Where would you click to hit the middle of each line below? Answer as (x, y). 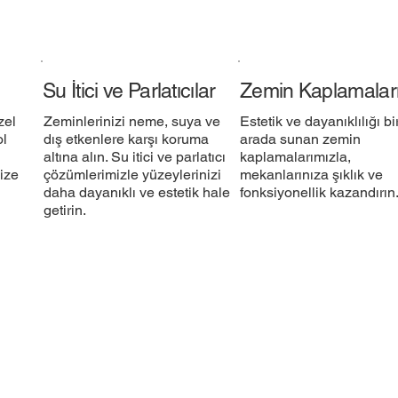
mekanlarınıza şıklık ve (312, 174)
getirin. (64, 210)
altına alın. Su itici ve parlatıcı (134, 156)
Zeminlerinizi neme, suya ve (131, 121)
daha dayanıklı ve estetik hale (136, 192)
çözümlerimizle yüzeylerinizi (132, 174)
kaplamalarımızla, (296, 156)
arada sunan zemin (301, 139)
